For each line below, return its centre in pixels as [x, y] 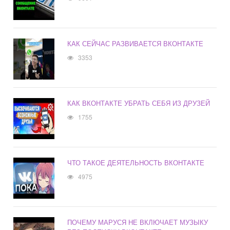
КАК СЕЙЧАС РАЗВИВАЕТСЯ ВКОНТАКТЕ [136, 44]
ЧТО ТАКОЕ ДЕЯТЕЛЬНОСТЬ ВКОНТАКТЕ [136, 163]
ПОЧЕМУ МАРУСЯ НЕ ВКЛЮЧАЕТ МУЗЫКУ [138, 222]
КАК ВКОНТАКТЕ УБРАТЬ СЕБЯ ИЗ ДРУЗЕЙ [139, 103]
